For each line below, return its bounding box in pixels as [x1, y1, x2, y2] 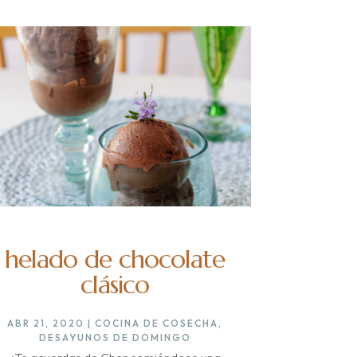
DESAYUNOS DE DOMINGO [38, 331, 191, 343]
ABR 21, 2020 [7, 316, 85, 329]
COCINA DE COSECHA [95, 316, 219, 329]
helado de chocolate [5, 242, 226, 275]
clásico [80, 268, 150, 300]
